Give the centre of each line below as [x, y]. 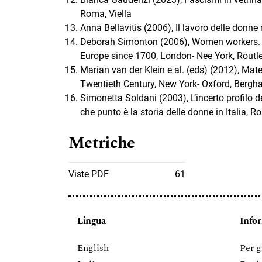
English [93, 248]
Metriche [102, 143]
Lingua [92, 221]
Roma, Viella [106, 14]
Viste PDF [89, 174]
